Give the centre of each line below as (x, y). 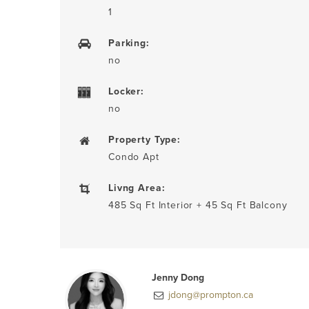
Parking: (129, 43)
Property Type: (144, 139)
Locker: (126, 91)
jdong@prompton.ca (210, 295)
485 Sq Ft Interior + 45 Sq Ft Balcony (198, 205)
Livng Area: (137, 188)
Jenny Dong (178, 277)
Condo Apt (134, 157)
